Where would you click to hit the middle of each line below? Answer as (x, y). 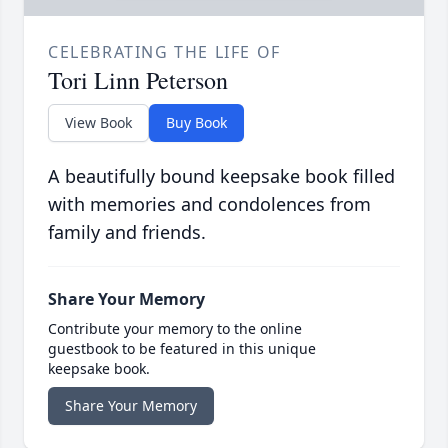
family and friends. (127, 232)
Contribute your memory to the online (175, 329)
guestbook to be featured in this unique (182, 349)
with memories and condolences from (209, 204)
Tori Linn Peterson (138, 80)
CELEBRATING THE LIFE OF (164, 52)
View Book (98, 123)
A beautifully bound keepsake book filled (221, 176)
